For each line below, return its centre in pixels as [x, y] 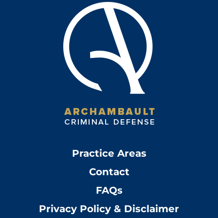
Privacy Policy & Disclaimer [109, 209]
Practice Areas [109, 153]
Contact [109, 172]
